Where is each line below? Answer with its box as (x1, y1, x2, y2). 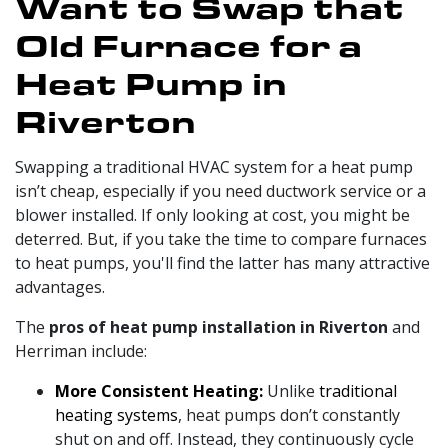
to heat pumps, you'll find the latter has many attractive (15, 251, 430, 274)
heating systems (55, 403, 178, 426)
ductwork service (266, 179, 392, 202)
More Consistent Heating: (55, 379, 267, 402)
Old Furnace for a (15, 21, 362, 66)
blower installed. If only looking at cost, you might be (15, 203, 410, 226)
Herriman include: (15, 339, 147, 362)
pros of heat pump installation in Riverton (49, 315, 388, 338)
